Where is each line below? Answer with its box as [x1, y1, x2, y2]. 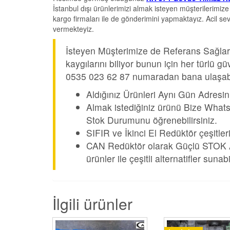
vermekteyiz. [53, 24, 94, 34]
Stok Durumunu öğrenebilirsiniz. [86, 113, 217, 127]
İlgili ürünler [52, 193, 132, 215]
